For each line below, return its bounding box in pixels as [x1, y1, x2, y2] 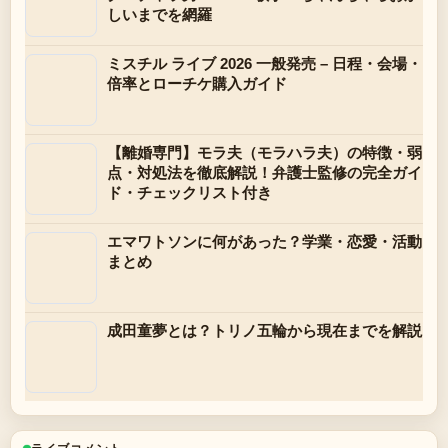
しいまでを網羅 [107, 5, 212, 23]
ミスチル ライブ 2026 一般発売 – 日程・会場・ [107, 54, 422, 72]
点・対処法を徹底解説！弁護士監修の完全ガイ [107, 163, 422, 181]
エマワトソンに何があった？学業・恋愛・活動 [107, 232, 422, 250]
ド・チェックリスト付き [107, 183, 272, 201]
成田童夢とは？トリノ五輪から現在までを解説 [107, 321, 422, 339]
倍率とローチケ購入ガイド [107, 74, 287, 92]
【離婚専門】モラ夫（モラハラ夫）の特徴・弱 [107, 143, 422, 161]
